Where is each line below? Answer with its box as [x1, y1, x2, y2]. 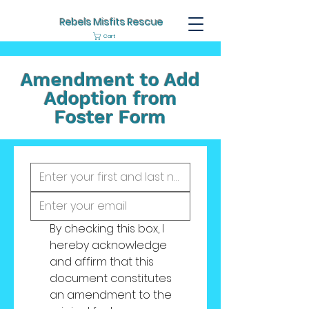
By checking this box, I [50, 221, 164, 237]
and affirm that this [50, 254, 154, 270]
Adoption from [43, 88, 177, 110]
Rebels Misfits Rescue [60, 15, 163, 29]
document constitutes [50, 270, 172, 286]
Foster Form [54, 106, 166, 128]
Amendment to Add [21, 69, 200, 91]
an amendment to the [50, 287, 172, 303]
